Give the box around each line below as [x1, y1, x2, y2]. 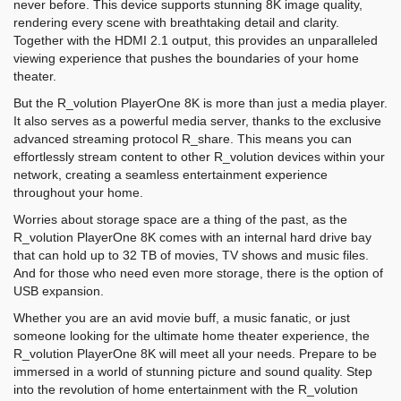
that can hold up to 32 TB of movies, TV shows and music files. [13, 248, 369, 262]
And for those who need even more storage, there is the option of [13, 266, 383, 280]
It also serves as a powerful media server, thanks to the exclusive [13, 114, 381, 128]
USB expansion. [13, 284, 104, 298]
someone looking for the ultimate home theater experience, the [13, 328, 370, 343]
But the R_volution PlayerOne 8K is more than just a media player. [13, 96, 388, 110]
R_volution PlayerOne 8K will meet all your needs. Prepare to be [13, 346, 377, 361]
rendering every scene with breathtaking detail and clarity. [13, 15, 339, 30]
